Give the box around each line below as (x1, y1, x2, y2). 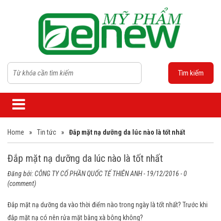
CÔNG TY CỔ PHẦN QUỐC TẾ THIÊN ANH (35, 170, 142, 178)
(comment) (7, 180, 36, 188)
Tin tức (37, 128, 56, 137)
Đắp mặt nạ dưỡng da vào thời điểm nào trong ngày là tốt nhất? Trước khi (7, 201, 208, 209)
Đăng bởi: (7, 170, 35, 178)
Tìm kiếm (178, 69, 204, 78)
